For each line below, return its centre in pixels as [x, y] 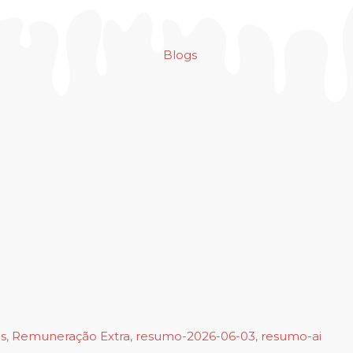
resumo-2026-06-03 [195, 336]
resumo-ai [291, 336]
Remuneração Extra [71, 336]
